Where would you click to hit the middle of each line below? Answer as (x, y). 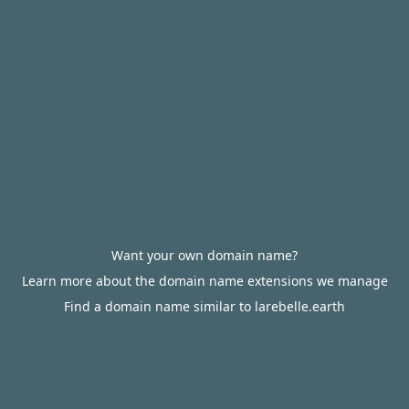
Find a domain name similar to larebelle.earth (204, 306)
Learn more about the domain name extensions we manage (204, 281)
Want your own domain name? (204, 255)
